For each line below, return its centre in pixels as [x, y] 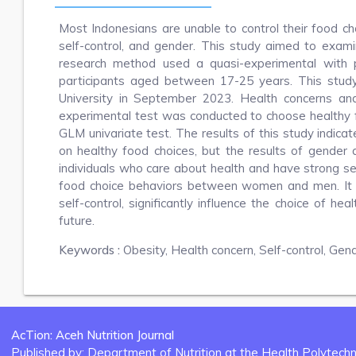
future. [76, 220]
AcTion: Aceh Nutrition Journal [92, 335]
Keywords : [91, 250]
